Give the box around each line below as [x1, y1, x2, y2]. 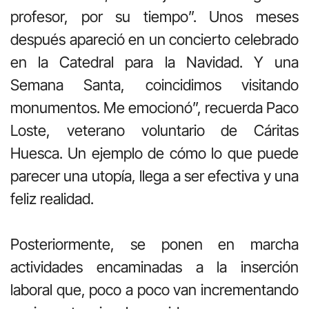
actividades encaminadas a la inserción [10, 257, 299, 276]
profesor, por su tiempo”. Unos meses [10, 7, 299, 26]
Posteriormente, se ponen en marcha [10, 235, 299, 253]
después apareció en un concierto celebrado [10, 30, 299, 48]
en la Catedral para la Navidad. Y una [10, 52, 299, 71]
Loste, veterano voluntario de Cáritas [10, 121, 299, 139]
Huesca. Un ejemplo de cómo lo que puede [10, 143, 299, 162]
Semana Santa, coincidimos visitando [10, 75, 299, 94]
